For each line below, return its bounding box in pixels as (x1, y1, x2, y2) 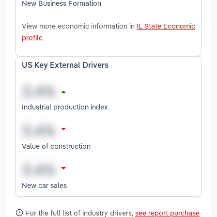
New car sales (22, 180, 67, 190)
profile (22, 32, 43, 42)
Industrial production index (22, 102, 108, 111)
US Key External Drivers (22, 62, 108, 70)
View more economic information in (22, 21, 137, 31)
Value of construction (22, 141, 91, 151)
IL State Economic (137, 21, 195, 31)
